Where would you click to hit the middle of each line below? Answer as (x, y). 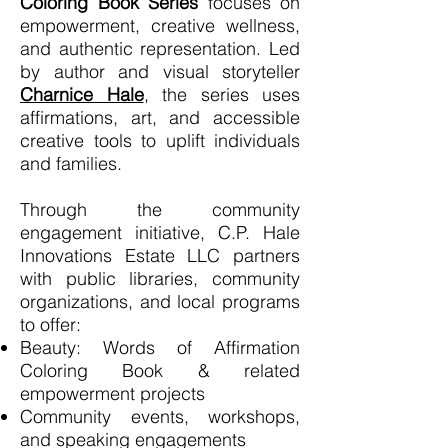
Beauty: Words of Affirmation (160, 347)
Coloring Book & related (160, 370)
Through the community (160, 209)
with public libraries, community (160, 278)
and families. (71, 163)
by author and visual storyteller (160, 71)
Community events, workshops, (160, 416)
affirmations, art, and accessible (160, 117)
